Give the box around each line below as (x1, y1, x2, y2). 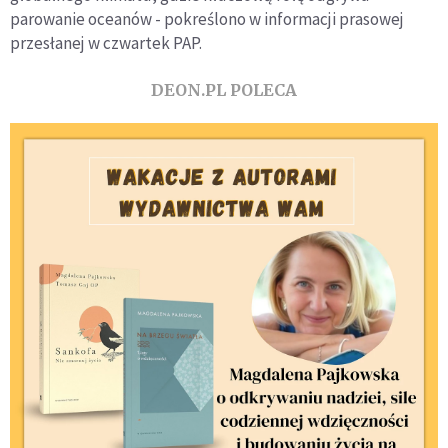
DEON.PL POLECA (151, 80, 297, 101)
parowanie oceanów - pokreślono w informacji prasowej (10, 8, 404, 31)
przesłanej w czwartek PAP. (10, 32, 202, 55)
